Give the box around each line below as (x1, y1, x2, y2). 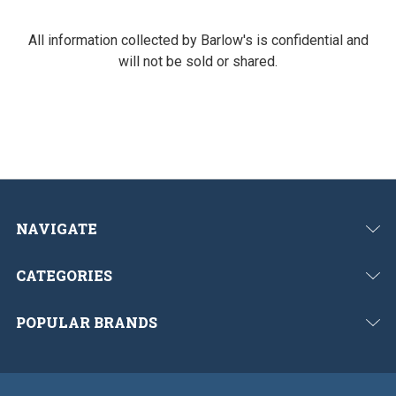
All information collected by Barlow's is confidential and (27, 31, 369, 49)
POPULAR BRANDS (16, 312, 158, 331)
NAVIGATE (16, 218, 98, 238)
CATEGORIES (16, 265, 113, 285)
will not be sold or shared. (118, 52, 278, 70)
